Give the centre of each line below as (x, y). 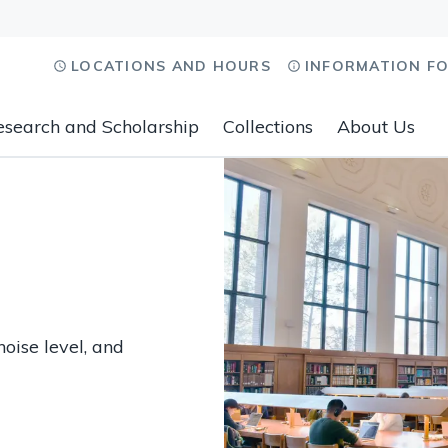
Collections (268, 126)
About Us (376, 126)
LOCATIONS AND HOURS (171, 66)
